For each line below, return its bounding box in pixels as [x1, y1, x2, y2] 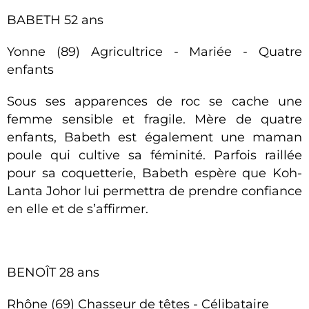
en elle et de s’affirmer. [7, 201, 148, 217]
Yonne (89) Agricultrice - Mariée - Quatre [7, 44, 302, 59]
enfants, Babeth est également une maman [7, 130, 302, 145]
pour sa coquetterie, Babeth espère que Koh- [7, 166, 302, 181]
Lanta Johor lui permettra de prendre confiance [7, 183, 302, 199]
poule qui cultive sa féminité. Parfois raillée [7, 148, 302, 163]
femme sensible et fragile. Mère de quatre [7, 112, 302, 127]
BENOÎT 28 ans [7, 265, 99, 280]
